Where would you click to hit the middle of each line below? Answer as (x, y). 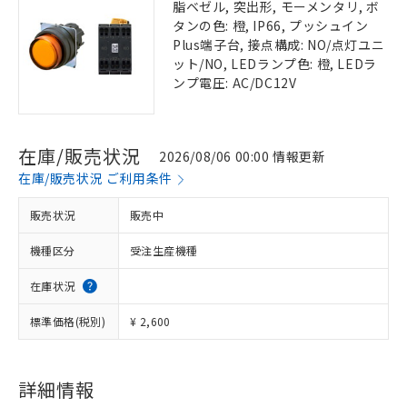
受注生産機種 (164, 250)
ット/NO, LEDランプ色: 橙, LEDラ (275, 64)
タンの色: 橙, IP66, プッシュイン (271, 25)
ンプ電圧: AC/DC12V (235, 83)
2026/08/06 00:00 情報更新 (243, 156)
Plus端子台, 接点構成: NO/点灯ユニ (279, 45)
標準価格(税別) (68, 321)
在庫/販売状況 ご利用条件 (95, 178)
